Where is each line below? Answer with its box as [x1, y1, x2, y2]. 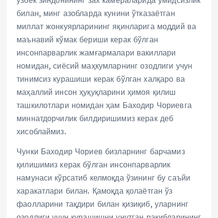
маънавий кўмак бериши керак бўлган [17, 34, 158, 44]
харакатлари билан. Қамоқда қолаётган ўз [17, 185, 173, 196]
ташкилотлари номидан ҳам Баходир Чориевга [17, 100, 192, 110]
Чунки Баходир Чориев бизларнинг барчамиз [17, 146, 185, 156]
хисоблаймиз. [17, 126, 66, 136]
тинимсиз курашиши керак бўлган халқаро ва [17, 73, 185, 84]
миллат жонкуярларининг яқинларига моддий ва [17, 21, 197, 31]
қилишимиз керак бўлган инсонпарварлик [17, 159, 171, 169]
